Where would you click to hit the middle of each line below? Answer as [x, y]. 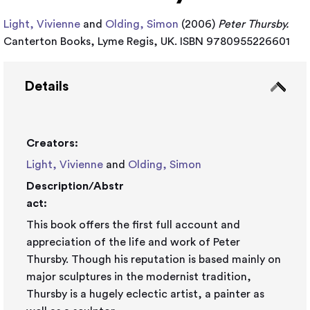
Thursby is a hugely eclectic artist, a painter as [145, 294]
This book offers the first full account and [133, 225]
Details [46, 86]
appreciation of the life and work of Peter [133, 242]
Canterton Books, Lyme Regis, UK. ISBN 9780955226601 [147, 42]
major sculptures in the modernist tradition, [139, 277]
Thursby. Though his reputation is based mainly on [154, 259]
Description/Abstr [75, 186]
